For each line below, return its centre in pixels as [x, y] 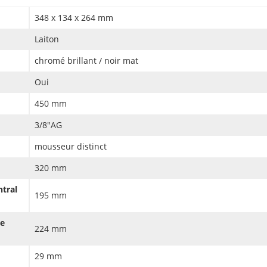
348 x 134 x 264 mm [74, 18]
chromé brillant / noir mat [86, 61]
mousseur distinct [71, 147]
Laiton [47, 39]
